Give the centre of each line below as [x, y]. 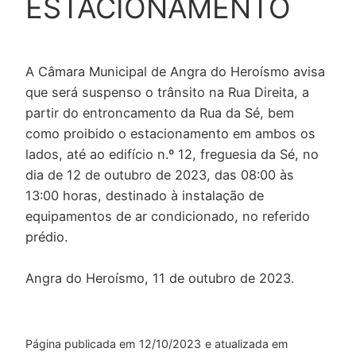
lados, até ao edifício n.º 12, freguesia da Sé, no [172, 154]
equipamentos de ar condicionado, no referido [168, 216]
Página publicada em [80, 344]
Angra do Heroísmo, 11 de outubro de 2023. [160, 278]
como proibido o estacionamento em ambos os [170, 133]
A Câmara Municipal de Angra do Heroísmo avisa [175, 71]
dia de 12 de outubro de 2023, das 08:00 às [160, 174]
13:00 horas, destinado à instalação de [145, 195]
